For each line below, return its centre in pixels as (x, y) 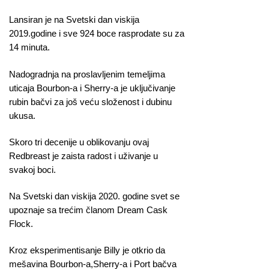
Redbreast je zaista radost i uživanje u (83, 156)
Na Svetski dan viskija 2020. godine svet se (94, 196)
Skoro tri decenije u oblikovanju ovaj (79, 142)
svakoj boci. (32, 169)
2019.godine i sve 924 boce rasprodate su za (97, 34)
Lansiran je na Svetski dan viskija (74, 20)
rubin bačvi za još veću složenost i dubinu (90, 101)
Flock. (21, 224)
